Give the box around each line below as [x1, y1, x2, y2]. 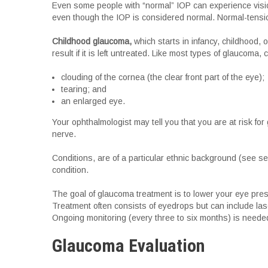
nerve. [52, 129, 76, 139]
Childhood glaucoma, [52, 36, 132, 46]
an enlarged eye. [61, 96, 125, 106]
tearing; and [61, 84, 106, 94]
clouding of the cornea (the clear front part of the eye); [61, 72, 264, 82]
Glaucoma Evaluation [52, 235, 205, 256]
